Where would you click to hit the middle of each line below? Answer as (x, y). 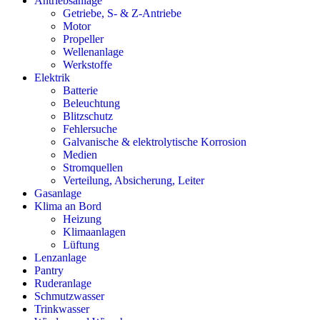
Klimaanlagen (94, 231)
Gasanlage (58, 193)
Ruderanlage (63, 283)
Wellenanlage (93, 51)
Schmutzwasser (69, 296)
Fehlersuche (90, 129)
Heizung (82, 219)
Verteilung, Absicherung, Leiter (134, 180)
